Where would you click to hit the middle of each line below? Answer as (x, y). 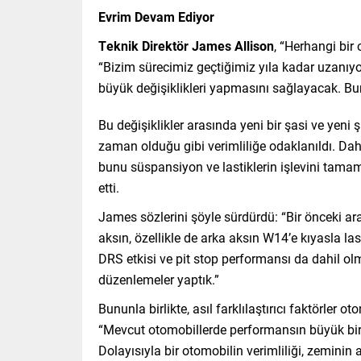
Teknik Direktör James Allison (186, 46)
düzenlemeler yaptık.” (159, 280)
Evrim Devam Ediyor (156, 17)
